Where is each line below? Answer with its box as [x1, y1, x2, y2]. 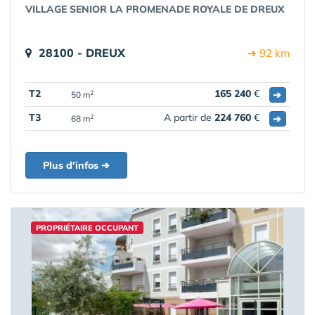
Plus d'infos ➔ [43, 159, 110, 172]
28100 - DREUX [39, 46, 125, 60]
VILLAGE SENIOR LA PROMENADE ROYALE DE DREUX [25, 3, 285, 15]
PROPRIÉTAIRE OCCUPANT [36, 223, 139, 233]
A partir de [164, 111, 214, 124]
